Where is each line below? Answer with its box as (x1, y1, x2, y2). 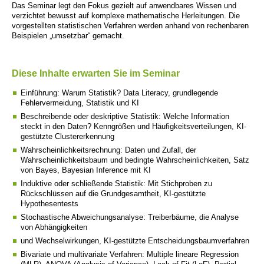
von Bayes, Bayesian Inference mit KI (21, 166, 151, 175)
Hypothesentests (21, 199, 78, 209)
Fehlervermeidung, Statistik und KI (21, 98, 139, 108)
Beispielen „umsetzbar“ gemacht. (12, 31, 124, 41)
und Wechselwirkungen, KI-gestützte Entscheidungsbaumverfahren (21, 236, 249, 246)
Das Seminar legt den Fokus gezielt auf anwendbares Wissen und (12, 1, 236, 11)
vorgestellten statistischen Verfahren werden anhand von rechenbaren (12, 21, 249, 31)
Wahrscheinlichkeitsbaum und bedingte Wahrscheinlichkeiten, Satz (21, 156, 249, 165)
